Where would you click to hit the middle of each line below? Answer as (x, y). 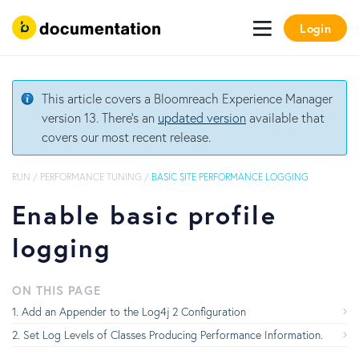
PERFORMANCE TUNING (91, 177)
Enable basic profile (144, 215)
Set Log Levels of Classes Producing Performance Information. (175, 335)
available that (285, 117)
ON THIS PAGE (56, 290)
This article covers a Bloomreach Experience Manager (187, 98)
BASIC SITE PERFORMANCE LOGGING (230, 177)
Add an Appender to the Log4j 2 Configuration (134, 311)
